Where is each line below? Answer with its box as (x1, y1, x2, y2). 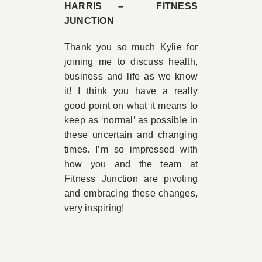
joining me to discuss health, (64, 57, 198, 67)
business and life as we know (64, 71, 198, 81)
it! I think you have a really (64, 86, 198, 96)
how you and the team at (64, 159, 198, 169)
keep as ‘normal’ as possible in (64, 115, 198, 125)
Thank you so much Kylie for (64, 42, 198, 52)
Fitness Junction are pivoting (64, 174, 198, 184)
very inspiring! (64, 203, 125, 213)
